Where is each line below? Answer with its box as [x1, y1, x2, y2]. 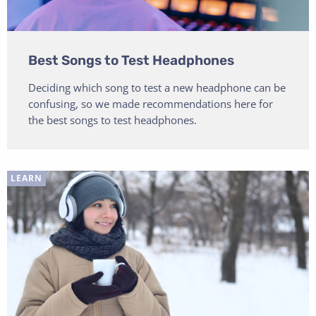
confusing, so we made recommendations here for [28, 96, 273, 111]
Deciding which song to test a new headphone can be [28, 80, 286, 95]
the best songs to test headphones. [28, 112, 197, 127]
